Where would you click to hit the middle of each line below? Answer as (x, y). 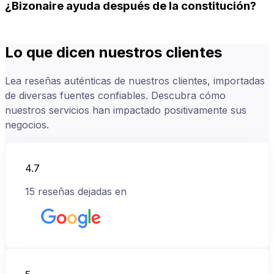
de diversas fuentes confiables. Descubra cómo (115, 96)
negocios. (27, 125)
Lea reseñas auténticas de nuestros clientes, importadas (135, 81)
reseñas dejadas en (82, 192)
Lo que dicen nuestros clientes (113, 53)
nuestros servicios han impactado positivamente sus (126, 110)
